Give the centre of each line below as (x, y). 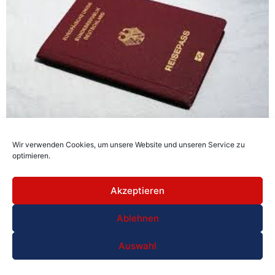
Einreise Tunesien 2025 (60, 149)
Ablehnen (137, 218)
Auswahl (137, 246)
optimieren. (31, 156)
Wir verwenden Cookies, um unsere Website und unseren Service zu (129, 145)
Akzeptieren (137, 190)
